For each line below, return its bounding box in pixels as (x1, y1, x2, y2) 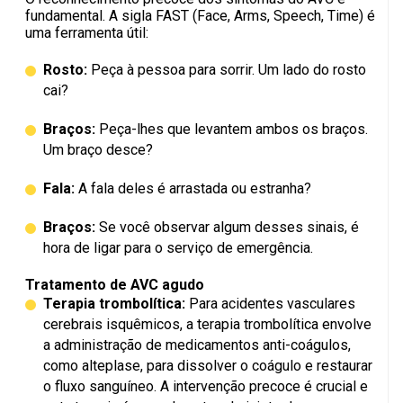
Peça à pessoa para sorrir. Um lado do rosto (87, 61, 366, 79)
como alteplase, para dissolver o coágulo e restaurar (43, 357, 372, 375)
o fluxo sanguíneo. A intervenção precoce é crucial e (43, 378, 368, 396)
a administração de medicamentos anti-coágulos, (43, 336, 351, 354)
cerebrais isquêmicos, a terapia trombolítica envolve (43, 316, 372, 334)
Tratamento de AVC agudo (25, 276, 204, 294)
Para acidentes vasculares (185, 295, 355, 313)
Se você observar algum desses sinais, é (95, 219, 359, 237)
